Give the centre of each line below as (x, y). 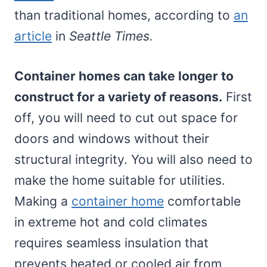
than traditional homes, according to (124, 15)
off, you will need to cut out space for (126, 117)
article (33, 36)
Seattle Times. (113, 36)
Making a (43, 201)
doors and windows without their (112, 138)
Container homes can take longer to (124, 76)
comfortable (202, 201)
